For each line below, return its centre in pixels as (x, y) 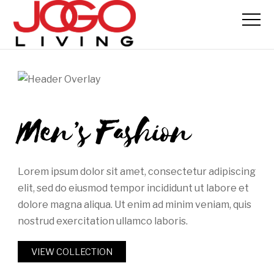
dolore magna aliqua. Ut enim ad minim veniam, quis (134, 205)
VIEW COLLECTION (72, 252)
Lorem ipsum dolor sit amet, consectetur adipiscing (136, 172)
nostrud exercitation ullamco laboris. (102, 221)
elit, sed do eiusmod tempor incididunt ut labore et (133, 188)
